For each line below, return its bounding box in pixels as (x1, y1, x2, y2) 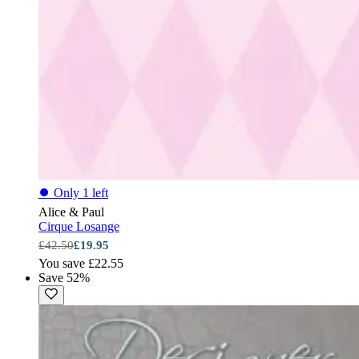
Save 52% (38, 270, 90, 284)
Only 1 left (54, 185, 108, 200)
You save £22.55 (38, 256, 123, 270)
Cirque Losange (38, 219, 119, 233)
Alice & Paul (38, 204, 104, 219)
